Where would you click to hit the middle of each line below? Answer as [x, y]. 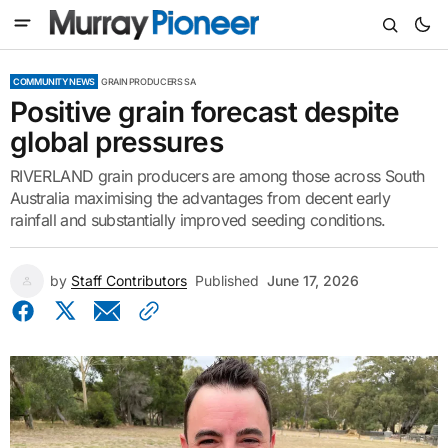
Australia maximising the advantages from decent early [200, 198]
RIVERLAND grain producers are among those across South [217, 176]
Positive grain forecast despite [205, 112]
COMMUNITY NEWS [54, 81]
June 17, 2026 [313, 280]
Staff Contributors [129, 280]
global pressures [117, 142]
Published [227, 280]
